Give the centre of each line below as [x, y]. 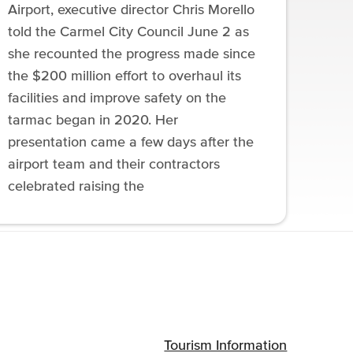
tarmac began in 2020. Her [93, 120]
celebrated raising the [76, 186]
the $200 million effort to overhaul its [125, 76]
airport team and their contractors [114, 164]
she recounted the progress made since [132, 54]
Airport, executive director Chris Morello [132, 10]
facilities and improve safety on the [117, 98]
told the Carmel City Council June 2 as [129, 32]
